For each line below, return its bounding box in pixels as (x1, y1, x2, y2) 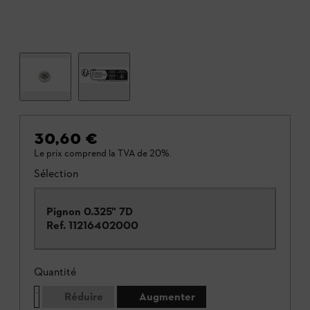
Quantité (34, 264, 76, 278)
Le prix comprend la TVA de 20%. (34, 147, 172, 159)
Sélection (34, 166, 78, 180)
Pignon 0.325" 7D (46, 204, 133, 218)
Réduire (64, 289, 103, 303)
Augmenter (139, 289, 195, 303)
